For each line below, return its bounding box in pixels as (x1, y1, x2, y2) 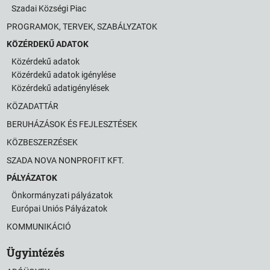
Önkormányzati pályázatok (11, 190, 113, 201)
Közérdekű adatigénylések (11, 83, 110, 93)
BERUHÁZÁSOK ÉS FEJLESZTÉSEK (7, 119, 138, 130)
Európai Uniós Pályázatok (11, 204, 108, 214)
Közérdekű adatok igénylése (11, 70, 116, 80)
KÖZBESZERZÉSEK (7, 137, 78, 148)
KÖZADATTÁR (7, 101, 59, 111)
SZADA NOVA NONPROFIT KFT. (7, 155, 125, 166)
